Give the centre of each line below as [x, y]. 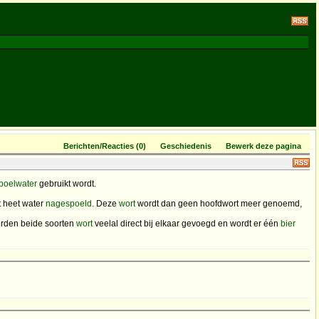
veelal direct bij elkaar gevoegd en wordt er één [187, 224]
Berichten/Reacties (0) [105, 146]
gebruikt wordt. [67, 184]
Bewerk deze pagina [263, 146]
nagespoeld [69, 204]
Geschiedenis [186, 146]
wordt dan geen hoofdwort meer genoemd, [219, 204]
